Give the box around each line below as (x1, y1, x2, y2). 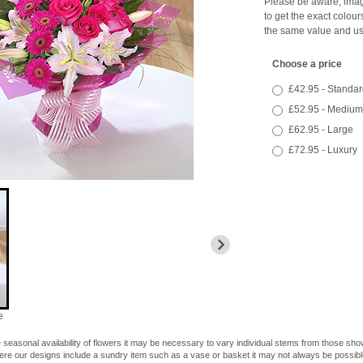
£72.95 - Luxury (288, 144, 357, 156)
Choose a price (271, 58, 342, 70)
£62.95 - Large (288, 124, 353, 136)
